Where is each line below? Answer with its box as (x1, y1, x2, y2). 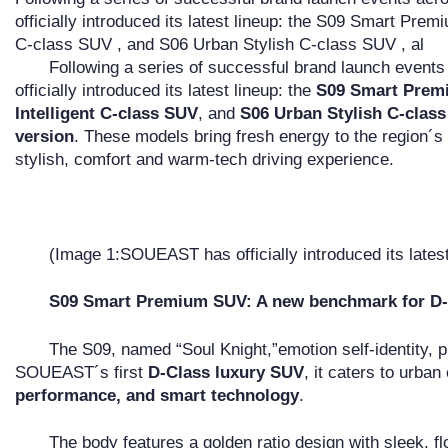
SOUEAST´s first (15, 362, 148, 382)
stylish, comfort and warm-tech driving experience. (15, 149, 394, 169)
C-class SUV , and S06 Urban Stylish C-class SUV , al (15, 34, 424, 54)
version (15, 126, 74, 146)
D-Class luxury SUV (148, 362, 304, 382)
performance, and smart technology (15, 385, 299, 405)
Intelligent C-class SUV (15, 103, 198, 123)
